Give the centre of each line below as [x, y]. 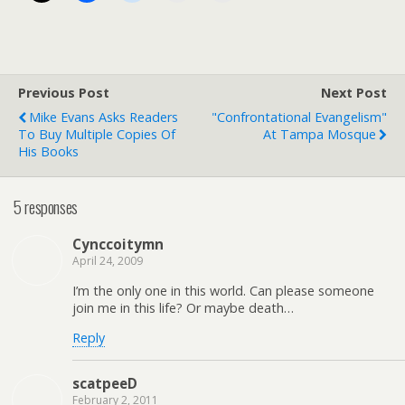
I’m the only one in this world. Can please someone [223, 290]
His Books [48, 151]
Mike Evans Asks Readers [104, 117]
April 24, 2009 [108, 261]
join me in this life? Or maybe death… [183, 307]
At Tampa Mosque [320, 134]
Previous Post [64, 93]
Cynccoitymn [118, 245]
